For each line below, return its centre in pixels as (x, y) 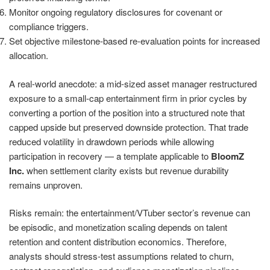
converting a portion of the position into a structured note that (127, 112)
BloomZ (228, 156)
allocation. (29, 55)
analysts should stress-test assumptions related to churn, (121, 256)
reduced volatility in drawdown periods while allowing (111, 141)
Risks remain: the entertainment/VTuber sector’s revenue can (130, 213)
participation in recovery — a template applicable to (110, 155)
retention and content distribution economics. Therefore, (118, 242)
